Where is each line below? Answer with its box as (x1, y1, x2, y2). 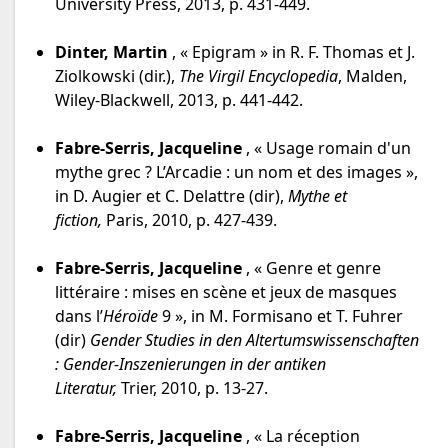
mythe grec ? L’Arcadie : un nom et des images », (55, 161, 418, 184)
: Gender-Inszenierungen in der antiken (55, 353, 326, 376)
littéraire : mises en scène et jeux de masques (55, 281, 397, 304)
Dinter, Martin (55, 41, 168, 64)
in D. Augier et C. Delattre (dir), (55, 185, 288, 208)
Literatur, (55, 377, 121, 400)
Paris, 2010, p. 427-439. (106, 209, 277, 232)
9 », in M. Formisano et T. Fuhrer (162, 305, 403, 328)
